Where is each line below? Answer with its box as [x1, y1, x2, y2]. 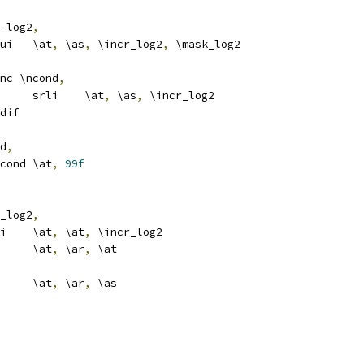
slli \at [32, 225, 52, 239]
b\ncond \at [32, 157, 52, 171]
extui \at [32, 37, 52, 51]
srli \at [84, 89, 104, 102]
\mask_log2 [169, 37, 240, 51]
